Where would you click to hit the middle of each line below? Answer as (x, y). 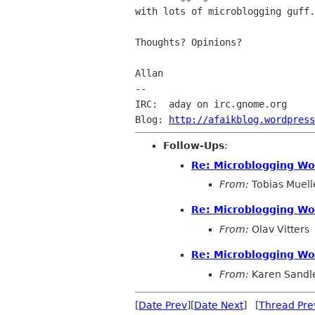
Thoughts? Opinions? (188, 43)
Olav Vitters (279, 229)
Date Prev (163, 305)
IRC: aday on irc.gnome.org (211, 104)
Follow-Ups (194, 146)
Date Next (219, 305)
